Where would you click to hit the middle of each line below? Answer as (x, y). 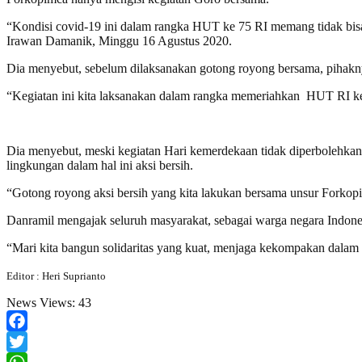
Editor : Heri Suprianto (56, 276)
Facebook (32, 341)
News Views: (42, 302)
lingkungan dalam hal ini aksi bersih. (100, 165)
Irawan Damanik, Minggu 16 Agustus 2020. (119, 40)
